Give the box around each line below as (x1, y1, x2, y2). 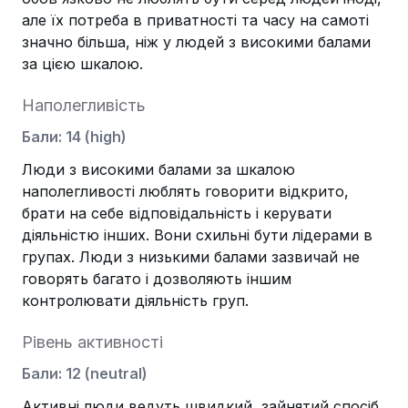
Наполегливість (22, 96, 146, 115)
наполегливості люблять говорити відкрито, (22, 182, 349, 200)
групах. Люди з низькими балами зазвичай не (22, 248, 360, 266)
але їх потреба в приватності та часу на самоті (22, 11, 369, 29)
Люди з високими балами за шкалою (22, 160, 295, 178)
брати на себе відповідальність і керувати (22, 204, 331, 222)
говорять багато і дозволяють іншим (22, 270, 291, 288)
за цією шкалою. (22, 55, 143, 73)
